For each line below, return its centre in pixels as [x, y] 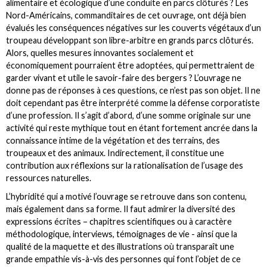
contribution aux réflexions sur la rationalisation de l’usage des [125, 165]
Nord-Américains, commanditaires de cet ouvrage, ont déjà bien [126, 15]
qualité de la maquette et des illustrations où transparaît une [120, 246]
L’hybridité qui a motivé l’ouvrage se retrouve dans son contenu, [126, 196]
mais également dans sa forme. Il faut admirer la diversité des [121, 209]
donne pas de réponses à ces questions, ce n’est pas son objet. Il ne [133, 90]
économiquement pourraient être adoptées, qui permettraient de [130, 65]
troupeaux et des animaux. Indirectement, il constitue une [115, 153]
